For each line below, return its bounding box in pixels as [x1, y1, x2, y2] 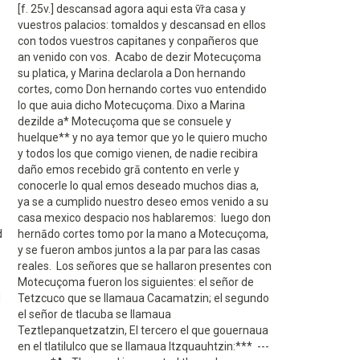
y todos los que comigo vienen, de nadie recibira [18, 147, 258, 160]
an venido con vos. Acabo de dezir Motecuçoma [18, 51, 261, 63]
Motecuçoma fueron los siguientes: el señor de [18, 276, 254, 288]
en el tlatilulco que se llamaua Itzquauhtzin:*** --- [18, 340, 269, 353]
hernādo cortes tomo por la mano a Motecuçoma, [18, 227, 268, 240]
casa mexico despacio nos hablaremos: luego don [18, 211, 271, 224]
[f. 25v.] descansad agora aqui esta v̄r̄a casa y [18, 2, 246, 15]
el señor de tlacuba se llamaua [18, 308, 171, 321]
